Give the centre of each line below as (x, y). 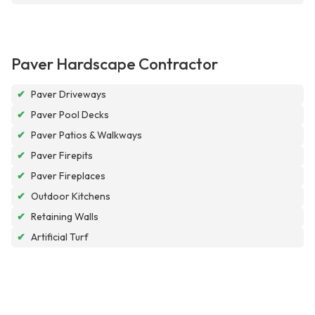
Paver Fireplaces (68, 176)
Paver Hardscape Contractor (115, 64)
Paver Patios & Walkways (86, 135)
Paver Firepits (62, 156)
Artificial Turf (60, 237)
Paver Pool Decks (70, 115)
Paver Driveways (69, 95)
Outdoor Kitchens (71, 197)
